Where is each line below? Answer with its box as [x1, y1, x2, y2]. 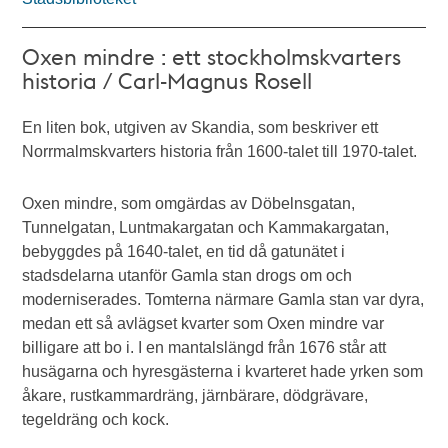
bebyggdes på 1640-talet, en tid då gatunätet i [22, 243, 346, 260]
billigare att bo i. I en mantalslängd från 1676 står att [22, 339, 387, 356]
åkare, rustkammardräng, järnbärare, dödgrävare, [22, 387, 369, 404]
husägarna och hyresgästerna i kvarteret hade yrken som [22, 363, 424, 380]
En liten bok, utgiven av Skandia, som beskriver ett [22, 119, 379, 136]
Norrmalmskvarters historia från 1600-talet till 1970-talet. [22, 143, 418, 160]
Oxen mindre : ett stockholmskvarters [22, 42, 402, 70]
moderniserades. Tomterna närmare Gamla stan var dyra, [22, 291, 425, 308]
